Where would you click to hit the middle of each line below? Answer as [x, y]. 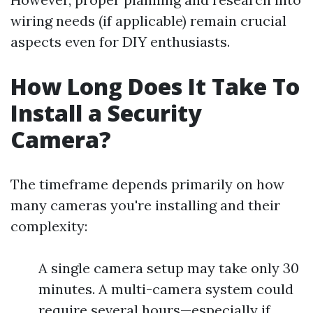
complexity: [49, 226]
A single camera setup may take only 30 [169, 268]
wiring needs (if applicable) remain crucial [148, 21]
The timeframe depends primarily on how [147, 184]
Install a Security [106, 113]
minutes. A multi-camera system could [166, 289]
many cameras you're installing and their [145, 205]
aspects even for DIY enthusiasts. [120, 42]
